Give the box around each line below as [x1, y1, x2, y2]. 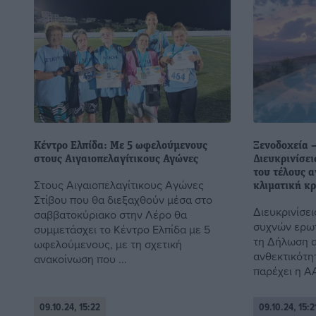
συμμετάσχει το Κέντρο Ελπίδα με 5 [34, 221, 210, 237]
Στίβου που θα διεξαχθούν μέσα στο [34, 191, 212, 207]
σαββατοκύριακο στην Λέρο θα [34, 206, 187, 222]
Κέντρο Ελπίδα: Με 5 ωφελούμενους [34, 140, 207, 152]
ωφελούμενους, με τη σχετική [34, 236, 182, 252]
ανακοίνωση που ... [34, 250, 127, 267]
